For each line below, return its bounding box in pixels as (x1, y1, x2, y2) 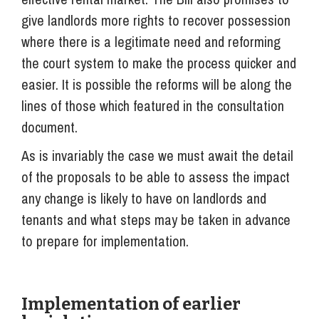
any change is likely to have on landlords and (21, 188, 266, 208)
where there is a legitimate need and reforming (21, 31, 281, 51)
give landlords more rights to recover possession (21, 10, 291, 30)
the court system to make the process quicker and (21, 53, 296, 73)
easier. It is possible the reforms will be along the (21, 74, 292, 94)
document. (21, 117, 78, 137)
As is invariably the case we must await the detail (21, 145, 293, 165)
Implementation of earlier (21, 293, 241, 314)
